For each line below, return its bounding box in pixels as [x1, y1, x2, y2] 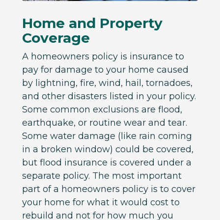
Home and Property [22, 15, 163, 32]
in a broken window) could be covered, [22, 144, 193, 155]
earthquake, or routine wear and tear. [22, 117, 187, 129]
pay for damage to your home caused [22, 64, 189, 76]
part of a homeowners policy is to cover [22, 184, 195, 195]
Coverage [22, 29, 90, 47]
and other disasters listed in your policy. [22, 91, 196, 102]
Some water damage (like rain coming [22, 131, 192, 142]
